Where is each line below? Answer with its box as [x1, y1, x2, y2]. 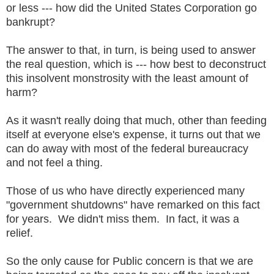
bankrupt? [6, 15, 61, 28]
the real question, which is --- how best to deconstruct [6, 57, 266, 70]
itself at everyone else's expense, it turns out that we [6, 128, 261, 141]
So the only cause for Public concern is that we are [6, 254, 253, 267]
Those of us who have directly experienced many [6, 184, 245, 197]
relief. [6, 226, 39, 239]
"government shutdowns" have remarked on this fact [6, 198, 260, 211]
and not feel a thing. [6, 156, 106, 169]
